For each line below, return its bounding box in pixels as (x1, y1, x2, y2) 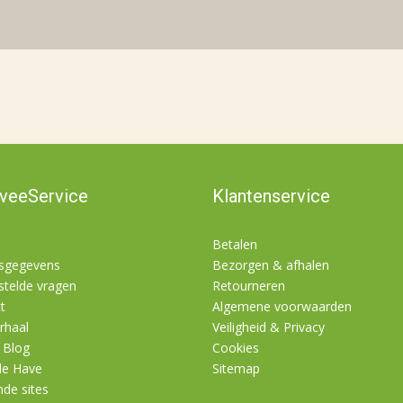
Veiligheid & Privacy (211, 318, 325, 336)
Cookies (211, 339, 259, 356)
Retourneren (211, 277, 285, 294)
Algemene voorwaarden (211, 298, 352, 315)
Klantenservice (211, 185, 330, 207)
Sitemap (211, 360, 260, 377)
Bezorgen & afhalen (211, 256, 329, 273)
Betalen (211, 236, 257, 253)
